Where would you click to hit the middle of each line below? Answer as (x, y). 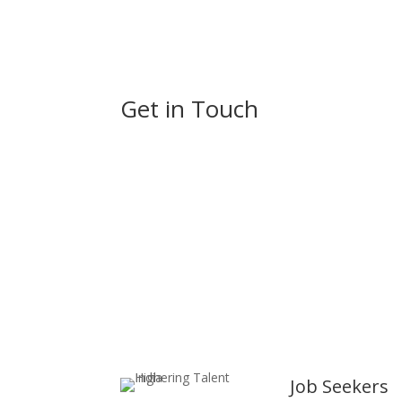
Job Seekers (340, 386)
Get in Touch (190, 108)
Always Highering (236, 190)
